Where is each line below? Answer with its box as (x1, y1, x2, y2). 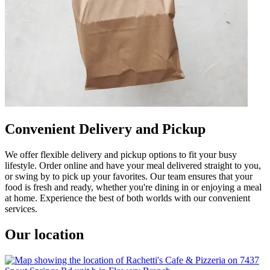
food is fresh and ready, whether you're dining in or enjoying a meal (5, 181, 262, 192)
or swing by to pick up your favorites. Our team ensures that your (5, 171, 253, 181)
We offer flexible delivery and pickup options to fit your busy (5, 149, 237, 160)
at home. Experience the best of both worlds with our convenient (5, 192, 250, 203)
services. (5, 203, 37, 214)
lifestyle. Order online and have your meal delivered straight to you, (5, 160, 261, 171)
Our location (5, 226, 84, 242)
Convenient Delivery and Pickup (5, 121, 206, 137)
